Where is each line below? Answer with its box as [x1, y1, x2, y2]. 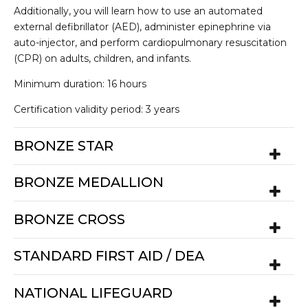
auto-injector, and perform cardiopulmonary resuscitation [14, 36, 287, 49]
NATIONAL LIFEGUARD [14, 284, 173, 301]
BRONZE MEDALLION [14, 174, 164, 191]
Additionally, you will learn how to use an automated [14, 5, 263, 18]
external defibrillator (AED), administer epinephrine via [14, 21, 271, 34]
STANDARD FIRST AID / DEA [14, 247, 204, 265]
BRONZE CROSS [14, 210, 125, 228]
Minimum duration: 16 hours [14, 78, 146, 91]
